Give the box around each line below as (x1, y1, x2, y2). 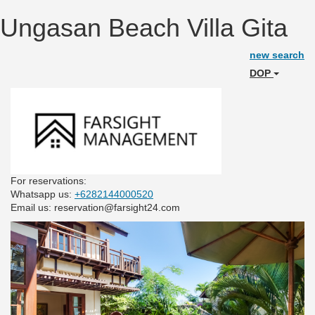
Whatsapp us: (11, 188, 75, 200)
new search (250, 49, 304, 60)
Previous (32, 223, 86, 238)
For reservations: (11, 175, 86, 186)
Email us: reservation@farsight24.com (11, 202, 180, 213)
